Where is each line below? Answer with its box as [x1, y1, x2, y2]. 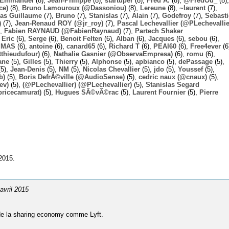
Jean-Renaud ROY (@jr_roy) [15, 19, 103, 27]
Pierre [199, 88, 218, 96]
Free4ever [190, 42, 221, 50]
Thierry [55, 57, 78, 65]
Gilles [23, 57, 41, 65]
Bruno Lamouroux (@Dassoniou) [22, 4, 126, 12]
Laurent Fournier [132, 88, 186, 96]
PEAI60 [153, 42, 176, 50]
